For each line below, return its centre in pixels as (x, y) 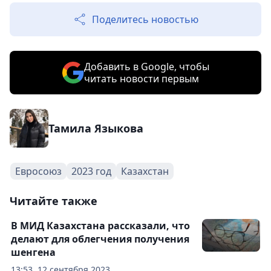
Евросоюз (38, 171)
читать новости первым (141, 79)
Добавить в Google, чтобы (146, 67)
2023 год (91, 171)
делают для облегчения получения (100, 239)
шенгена (33, 252)
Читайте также (54, 201)
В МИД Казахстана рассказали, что (100, 226)
